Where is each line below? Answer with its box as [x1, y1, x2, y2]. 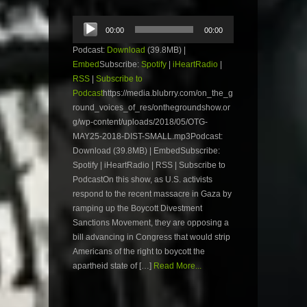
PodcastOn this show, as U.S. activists [73, 174, 212, 184]
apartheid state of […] [73, 260, 151, 271]
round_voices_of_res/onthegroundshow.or [73, 102, 230, 112]
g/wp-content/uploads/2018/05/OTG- [73, 116, 208, 127]
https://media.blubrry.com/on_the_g [103, 88, 233, 98]
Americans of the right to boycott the [73, 246, 205, 256]
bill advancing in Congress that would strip [73, 232, 230, 242]
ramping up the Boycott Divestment [73, 203, 202, 213]
